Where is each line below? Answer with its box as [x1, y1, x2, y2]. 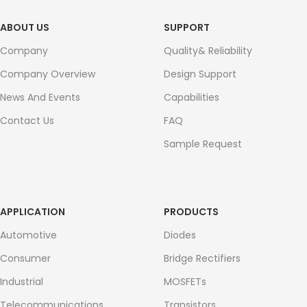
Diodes [164, 228, 196, 242]
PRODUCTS [164, 205, 219, 219]
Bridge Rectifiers [164, 251, 241, 265]
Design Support [164, 67, 236, 81]
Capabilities [164, 90, 219, 104]
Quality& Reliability [164, 44, 252, 58]
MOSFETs [164, 275, 206, 288]
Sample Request [164, 137, 242, 151]
